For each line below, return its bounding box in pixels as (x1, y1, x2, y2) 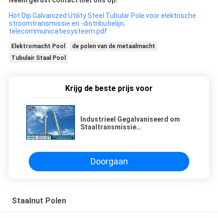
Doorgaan (90, 156, 128, 167)
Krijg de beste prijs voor (65, 83, 153, 93)
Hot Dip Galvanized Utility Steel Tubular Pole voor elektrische (8, 11, 196, 19)
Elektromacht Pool (11, 42, 65, 50)
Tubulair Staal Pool (11, 54, 66, 61)
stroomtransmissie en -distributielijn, (8, 19, 125, 27)
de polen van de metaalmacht (72, 42, 155, 50)
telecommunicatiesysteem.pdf (8, 27, 107, 35)
